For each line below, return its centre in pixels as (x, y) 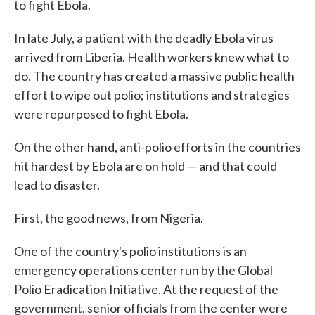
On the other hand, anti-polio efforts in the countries (157, 147)
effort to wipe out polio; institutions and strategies (152, 95)
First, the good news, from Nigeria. (109, 218)
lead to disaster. (57, 185)
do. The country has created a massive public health (154, 76)
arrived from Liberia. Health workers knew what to (152, 57)
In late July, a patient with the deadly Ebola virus (144, 38)
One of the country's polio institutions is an (130, 251)
